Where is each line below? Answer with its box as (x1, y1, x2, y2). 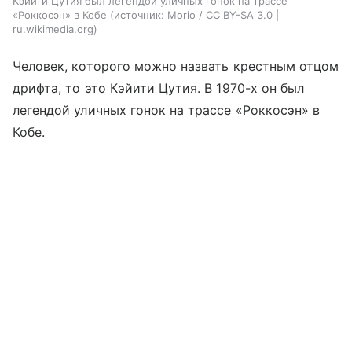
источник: (114, 8, 164, 21)
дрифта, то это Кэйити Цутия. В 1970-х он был (13, 79, 305, 96)
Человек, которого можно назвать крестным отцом (13, 57, 339, 74)
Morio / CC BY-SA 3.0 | (167, 8, 279, 21)
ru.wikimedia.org (13, 22, 93, 35)
